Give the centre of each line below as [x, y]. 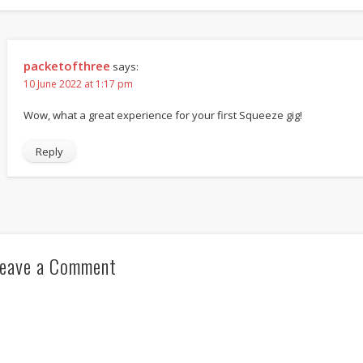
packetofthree [66, 66]
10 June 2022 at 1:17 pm [78, 84]
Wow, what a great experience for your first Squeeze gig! [162, 115]
